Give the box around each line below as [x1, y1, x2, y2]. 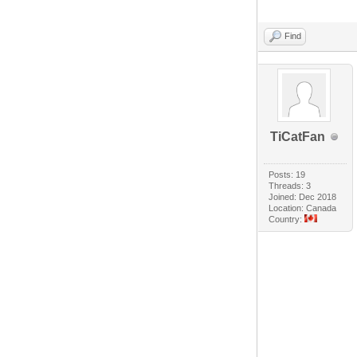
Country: [269, 214, 305, 225]
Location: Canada [269, 203, 337, 214]
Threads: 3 [269, 181, 312, 191]
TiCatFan [269, 130, 325, 144]
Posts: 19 [269, 170, 306, 180]
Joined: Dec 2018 [269, 192, 337, 202]
